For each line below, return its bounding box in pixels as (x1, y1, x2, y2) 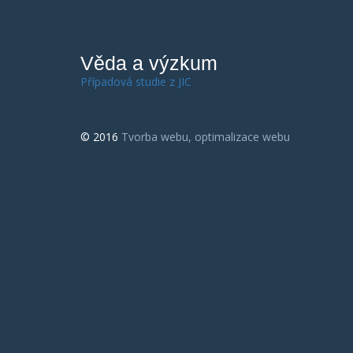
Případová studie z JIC (80, 74, 191, 89)
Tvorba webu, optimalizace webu (121, 129, 290, 144)
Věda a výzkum (80, 52, 217, 74)
